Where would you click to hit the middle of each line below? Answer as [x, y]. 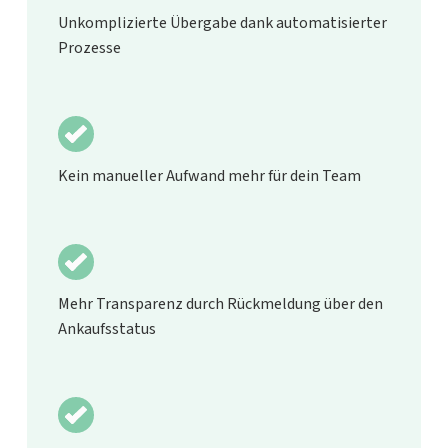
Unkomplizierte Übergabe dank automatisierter [223, 22]
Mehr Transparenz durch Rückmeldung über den [221, 303]
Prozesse [90, 47]
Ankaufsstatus [107, 328]
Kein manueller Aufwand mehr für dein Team [210, 175]
